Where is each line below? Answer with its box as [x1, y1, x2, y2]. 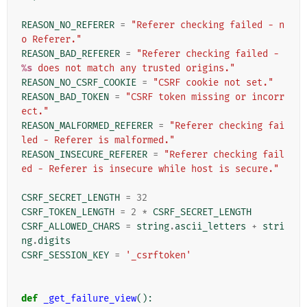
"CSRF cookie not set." [153, 77, 273, 89]
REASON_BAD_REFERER [21, 48, 120, 60]
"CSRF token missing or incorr [125, 91, 284, 103]
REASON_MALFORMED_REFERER [21, 120, 153, 132]
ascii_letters [175, 221, 246, 233]
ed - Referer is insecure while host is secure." [21, 163, 279, 175]
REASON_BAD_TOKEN [21, 91, 109, 103]
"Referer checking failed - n [131, 19, 284, 32]
